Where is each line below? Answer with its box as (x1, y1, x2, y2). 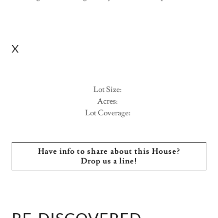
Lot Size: (93, 85, 125, 94)
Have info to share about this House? (38, 146, 180, 156)
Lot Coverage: (85, 108, 133, 118)
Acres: (97, 96, 121, 106)
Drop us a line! (80, 156, 138, 166)
